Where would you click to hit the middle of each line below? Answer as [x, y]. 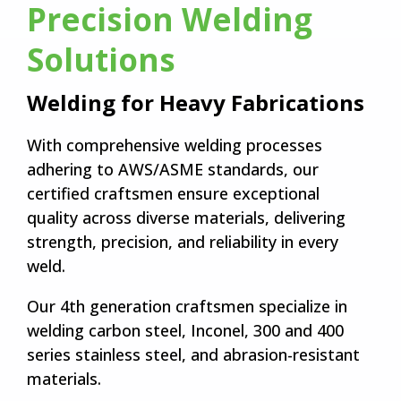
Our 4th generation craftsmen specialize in [187, 307]
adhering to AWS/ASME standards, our [173, 170]
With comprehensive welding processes [175, 145]
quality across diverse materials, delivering [186, 218]
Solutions [101, 60]
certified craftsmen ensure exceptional [173, 194]
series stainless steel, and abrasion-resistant [193, 355]
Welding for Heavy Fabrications [196, 103]
